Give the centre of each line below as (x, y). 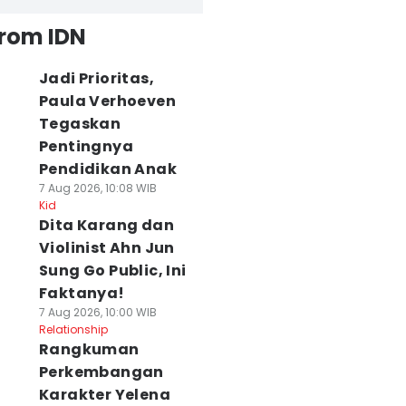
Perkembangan (101, 372)
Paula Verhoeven (107, 101)
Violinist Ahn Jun (106, 248)
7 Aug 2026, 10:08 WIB (97, 188)
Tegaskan (80, 124)
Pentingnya (86, 146)
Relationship (73, 329)
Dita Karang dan (106, 225)
